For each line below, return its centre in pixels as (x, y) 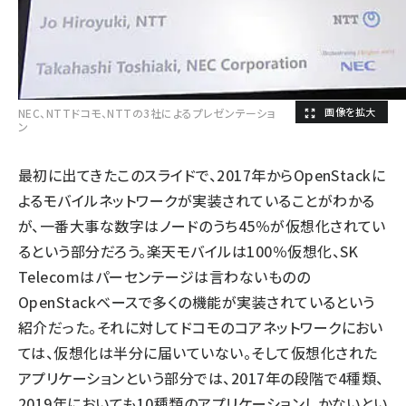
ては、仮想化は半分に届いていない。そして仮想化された (198, 353)
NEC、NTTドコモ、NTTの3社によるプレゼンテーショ (147, 113)
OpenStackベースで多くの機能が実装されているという (197, 302)
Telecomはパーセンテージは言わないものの (164, 276)
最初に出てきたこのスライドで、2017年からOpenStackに (202, 175)
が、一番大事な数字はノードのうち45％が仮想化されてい (202, 226)
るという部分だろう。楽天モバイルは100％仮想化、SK (188, 251)
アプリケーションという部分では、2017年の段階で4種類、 (201, 378)
